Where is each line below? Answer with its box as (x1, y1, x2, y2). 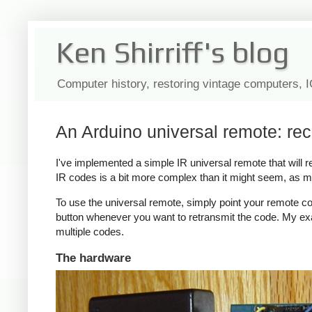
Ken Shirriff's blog (56, 36, 289, 69)
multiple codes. (56, 226, 124, 238)
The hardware (56, 251, 131, 265)
